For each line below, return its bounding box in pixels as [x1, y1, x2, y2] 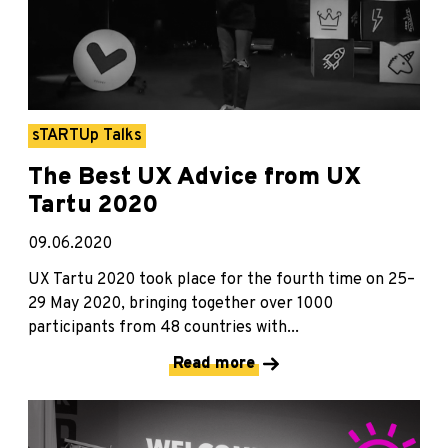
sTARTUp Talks [32, 126, 142, 147]
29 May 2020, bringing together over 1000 [28, 294, 333, 315]
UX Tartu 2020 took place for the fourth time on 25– [28, 270, 415, 291]
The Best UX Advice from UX [28, 163, 361, 194]
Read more [173, 354, 255, 375]
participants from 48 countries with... [28, 318, 299, 339]
